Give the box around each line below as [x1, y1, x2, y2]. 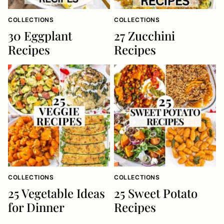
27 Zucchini [114, 27, 175, 43]
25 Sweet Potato [114, 185, 197, 201]
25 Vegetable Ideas [8, 185, 105, 201]
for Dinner [8, 199, 64, 215]
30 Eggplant [8, 27, 72, 43]
